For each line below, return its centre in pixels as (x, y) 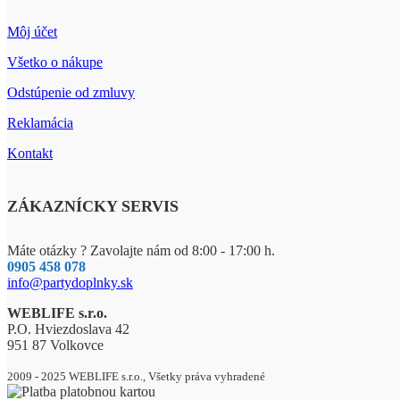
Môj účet (32, 31)
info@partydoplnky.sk (70, 282)
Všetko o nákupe (55, 62)
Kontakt (30, 153)
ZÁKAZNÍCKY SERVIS (93, 206)
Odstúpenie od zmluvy (71, 92)
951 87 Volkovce (55, 345)
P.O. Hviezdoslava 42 (68, 329)
